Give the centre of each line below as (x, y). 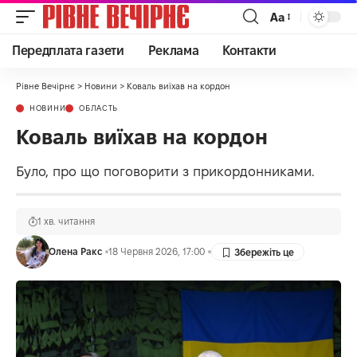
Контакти (249, 51)
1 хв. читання (66, 221)
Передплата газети (68, 51)
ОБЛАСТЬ (99, 108)
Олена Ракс (75, 251)
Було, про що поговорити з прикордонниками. (165, 171)
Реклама (173, 51)
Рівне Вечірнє (45, 86)
